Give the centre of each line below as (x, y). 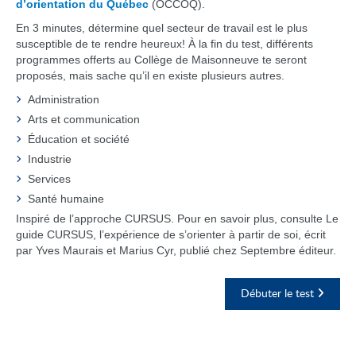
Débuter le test (279, 294)
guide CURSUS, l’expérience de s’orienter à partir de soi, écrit (171, 234)
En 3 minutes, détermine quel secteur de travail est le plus (162, 28)
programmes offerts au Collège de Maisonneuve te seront (161, 60)
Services (49, 179)
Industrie (50, 159)
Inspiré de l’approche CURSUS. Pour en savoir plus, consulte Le (177, 219)
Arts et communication (84, 119)
